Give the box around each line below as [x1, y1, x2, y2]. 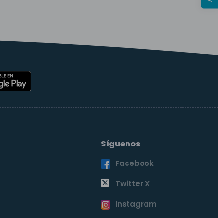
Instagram [115, 199, 157, 209]
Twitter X [115, 179, 150, 189]
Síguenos [101, 138, 141, 149]
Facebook [115, 158, 154, 168]
